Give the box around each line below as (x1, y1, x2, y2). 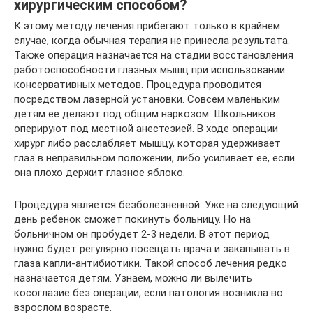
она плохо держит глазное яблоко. (14, 166, 185, 180)
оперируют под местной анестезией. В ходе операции (14, 122, 278, 136)
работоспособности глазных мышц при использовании (14, 64, 285, 77)
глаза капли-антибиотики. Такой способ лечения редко (14, 257, 287, 270)
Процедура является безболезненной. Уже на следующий (14, 198, 298, 212)
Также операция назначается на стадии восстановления (14, 49, 293, 62)
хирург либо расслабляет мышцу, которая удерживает (14, 137, 281, 150)
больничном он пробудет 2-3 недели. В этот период (14, 228, 270, 241)
